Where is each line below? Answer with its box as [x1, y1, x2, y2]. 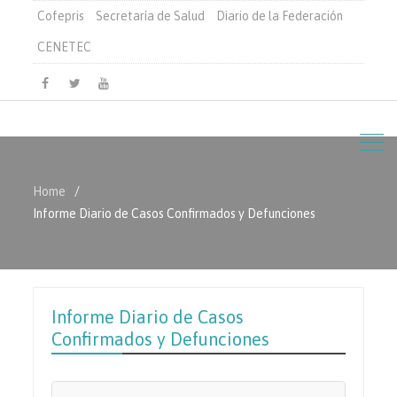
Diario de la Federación [216, 9, 344, 23]
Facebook [44, 97, 99, 112]
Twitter [74, 97, 115, 112]
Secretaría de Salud [96, 9, 206, 23]
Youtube [103, 97, 148, 112]
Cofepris [37, 9, 85, 23]
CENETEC [37, 40, 92, 54]
